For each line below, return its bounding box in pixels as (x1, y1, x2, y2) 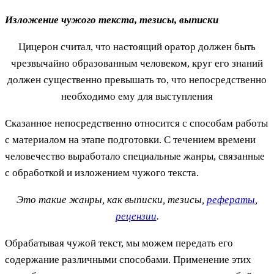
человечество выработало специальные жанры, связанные (5, 150, 265, 162)
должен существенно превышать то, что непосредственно (7, 73, 267, 86)
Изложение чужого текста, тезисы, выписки (5, 13, 218, 26)
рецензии (115, 210, 157, 222)
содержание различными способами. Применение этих (5, 253, 251, 265)
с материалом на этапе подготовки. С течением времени (5, 133, 256, 146)
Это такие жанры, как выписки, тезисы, (17, 193, 207, 206)
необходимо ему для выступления (61, 90, 213, 102)
